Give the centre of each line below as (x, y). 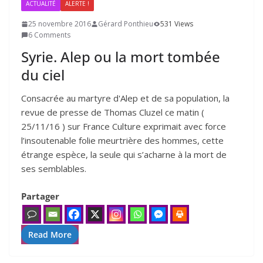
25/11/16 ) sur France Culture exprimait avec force (124, 126)
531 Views (177, 24)
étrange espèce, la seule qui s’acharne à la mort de (124, 154)
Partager (40, 196)
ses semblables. (54, 168)
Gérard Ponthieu (126, 24)
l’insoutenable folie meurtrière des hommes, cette (122, 140)
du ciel (43, 75)
